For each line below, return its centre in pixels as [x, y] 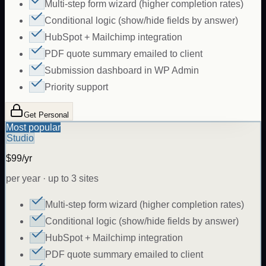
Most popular [33, 128]
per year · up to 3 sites [52, 179]
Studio [20, 138]
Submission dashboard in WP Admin [122, 71]
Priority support [76, 87]
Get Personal [46, 115]
